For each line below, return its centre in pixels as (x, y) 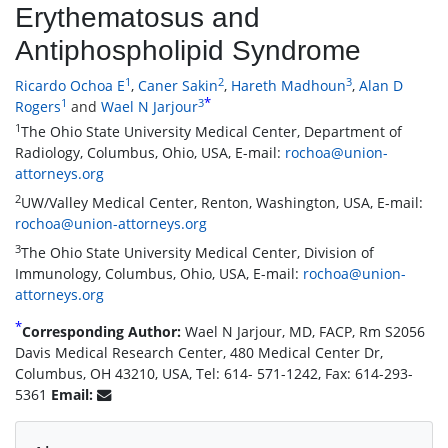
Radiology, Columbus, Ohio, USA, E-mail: (150, 152)
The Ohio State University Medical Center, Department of (211, 131)
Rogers (38, 106)
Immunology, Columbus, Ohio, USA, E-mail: (159, 273)
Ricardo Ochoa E (70, 85)
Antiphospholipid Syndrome (188, 50)
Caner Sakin (178, 85)
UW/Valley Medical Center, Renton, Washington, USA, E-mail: (222, 202)
